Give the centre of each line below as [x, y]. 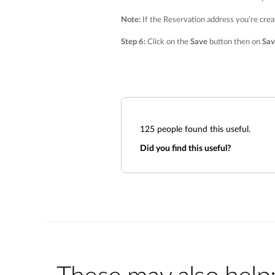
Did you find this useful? [185, 149]
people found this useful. [203, 130]
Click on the [168, 42]
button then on [234, 42]
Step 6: [133, 42]
